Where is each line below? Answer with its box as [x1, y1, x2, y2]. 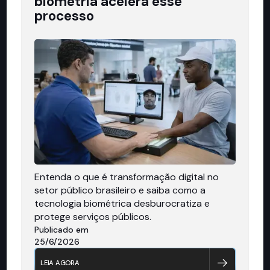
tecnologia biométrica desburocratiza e [34, 196, 210, 210]
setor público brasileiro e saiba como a [34, 183, 206, 196]
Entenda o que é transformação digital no [34, 170, 219, 183]
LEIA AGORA [40, 258, 80, 267]
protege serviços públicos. [34, 210, 152, 223]
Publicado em [34, 224, 89, 235]
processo [34, 7, 95, 25]
